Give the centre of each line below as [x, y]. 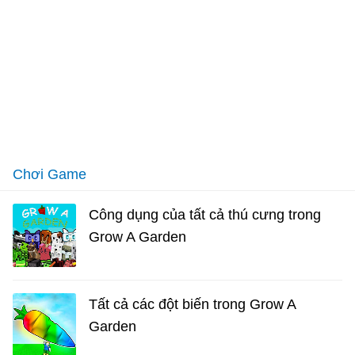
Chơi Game [50, 175]
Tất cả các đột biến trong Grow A [192, 305]
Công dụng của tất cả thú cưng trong [205, 215]
